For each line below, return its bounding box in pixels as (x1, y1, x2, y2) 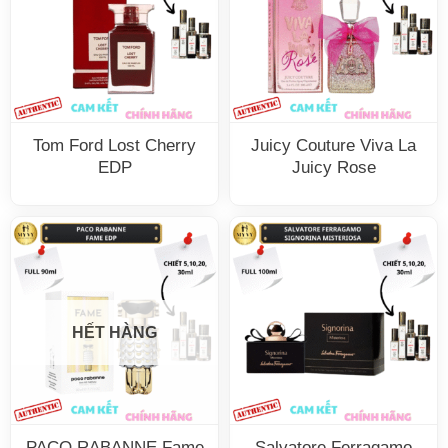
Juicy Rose (291, 158, 376, 178)
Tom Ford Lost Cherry (33, 136, 196, 156)
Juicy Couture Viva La (251, 136, 416, 156)
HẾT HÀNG (72, 323, 157, 341)
